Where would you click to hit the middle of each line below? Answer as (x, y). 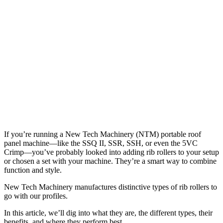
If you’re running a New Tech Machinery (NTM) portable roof (103, 134)
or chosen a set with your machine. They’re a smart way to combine (110, 161)
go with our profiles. (36, 196)
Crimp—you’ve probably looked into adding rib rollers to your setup (111, 152)
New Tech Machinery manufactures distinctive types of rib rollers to (111, 187)
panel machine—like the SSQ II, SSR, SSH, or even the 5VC (101, 143)
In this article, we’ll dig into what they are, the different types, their (108, 213)
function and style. (33, 170)
